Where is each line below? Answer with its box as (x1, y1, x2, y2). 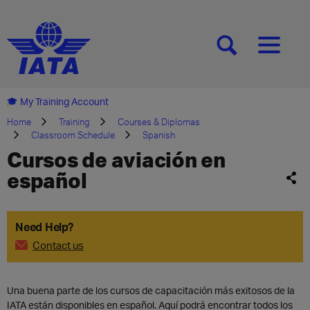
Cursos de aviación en (7, 146, 226, 172)
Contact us (33, 238, 84, 252)
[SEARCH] (227, 44, 271, 57)
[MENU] (269, 44, 302, 57)
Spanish (143, 129, 175, 140)
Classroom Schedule (31, 129, 115, 140)
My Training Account (20, 95, 109, 107)
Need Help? (15, 219, 73, 234)
